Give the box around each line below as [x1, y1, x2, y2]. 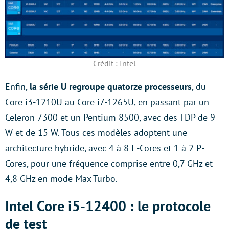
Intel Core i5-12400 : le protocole [5, 196, 211, 215]
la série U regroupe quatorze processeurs [30, 80, 192, 93]
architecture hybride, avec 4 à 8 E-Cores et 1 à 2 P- [5, 142, 204, 154]
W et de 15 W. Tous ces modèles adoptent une [5, 126, 187, 139]
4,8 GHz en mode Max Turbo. [5, 172, 118, 185]
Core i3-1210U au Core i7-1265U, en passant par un [5, 96, 209, 108]
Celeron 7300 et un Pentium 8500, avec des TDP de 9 [5, 111, 215, 123]
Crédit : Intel [93, 58, 136, 68]
